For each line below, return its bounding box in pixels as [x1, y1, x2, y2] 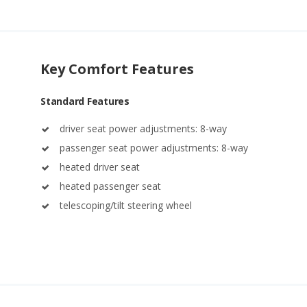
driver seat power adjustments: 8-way [60, 122, 227, 136]
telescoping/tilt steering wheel [60, 199, 192, 212]
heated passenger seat [60, 180, 161, 193]
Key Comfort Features [40, 60, 194, 79]
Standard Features [40, 95, 130, 108]
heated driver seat [60, 160, 140, 174]
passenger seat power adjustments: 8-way [60, 141, 248, 155]
